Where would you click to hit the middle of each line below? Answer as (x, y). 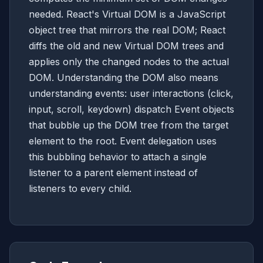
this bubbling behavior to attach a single (118, 157)
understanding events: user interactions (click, (131, 94)
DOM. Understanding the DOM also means (124, 78)
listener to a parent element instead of (113, 173)
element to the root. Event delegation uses (123, 141)
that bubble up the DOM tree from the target (129, 125)
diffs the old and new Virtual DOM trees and (126, 46)
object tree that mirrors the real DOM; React (127, 30)
